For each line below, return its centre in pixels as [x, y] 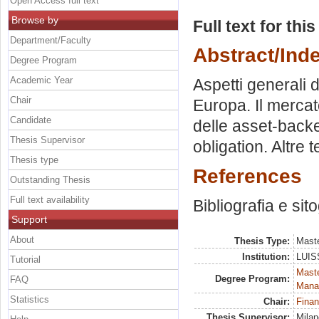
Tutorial [25, 259]
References [247, 176]
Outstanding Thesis [50, 179]
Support [29, 219]
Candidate [31, 120]
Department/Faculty [51, 40]
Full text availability [50, 199]
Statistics [30, 299]
